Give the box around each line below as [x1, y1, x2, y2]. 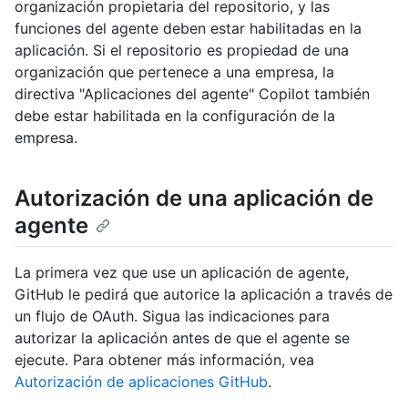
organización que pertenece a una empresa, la [15, 63, 334, 82]
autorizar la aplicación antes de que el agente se [15, 329, 350, 348]
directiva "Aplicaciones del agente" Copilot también [15, 85, 370, 104]
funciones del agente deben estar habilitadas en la [15, 19, 362, 38]
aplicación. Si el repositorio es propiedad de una [15, 41, 349, 60]
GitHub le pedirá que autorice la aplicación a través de [15, 285, 393, 304]
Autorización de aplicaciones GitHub [15, 372, 268, 392]
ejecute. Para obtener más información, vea [15, 351, 314, 370]
